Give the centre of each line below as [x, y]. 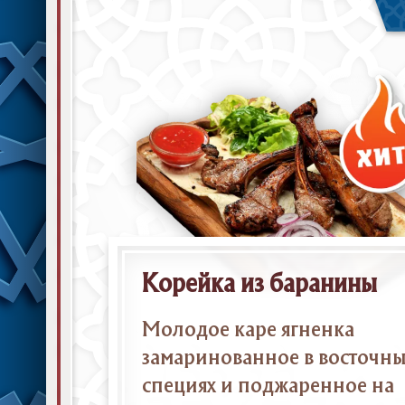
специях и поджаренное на [268, 386]
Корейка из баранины [259, 285]
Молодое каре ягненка [248, 330]
